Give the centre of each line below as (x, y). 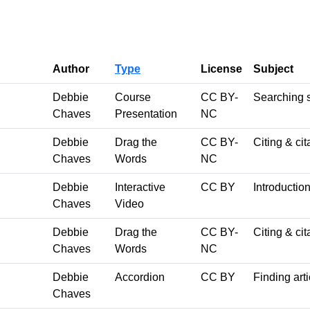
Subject (273, 69)
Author (71, 69)
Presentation (146, 113)
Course (133, 97)
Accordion (140, 277)
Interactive (140, 187)
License (221, 69)
